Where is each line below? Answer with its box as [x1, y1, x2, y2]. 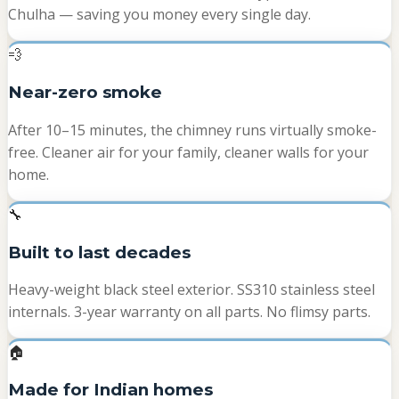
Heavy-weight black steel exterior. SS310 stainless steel [8, 280, 375, 300]
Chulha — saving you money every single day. [8, 4, 311, 25]
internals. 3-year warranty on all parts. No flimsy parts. [8, 302, 370, 322]
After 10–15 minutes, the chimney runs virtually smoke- [8, 119, 377, 140]
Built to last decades [8, 241, 191, 263]
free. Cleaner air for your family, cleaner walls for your [8, 142, 369, 162]
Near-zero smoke [8, 82, 162, 103]
